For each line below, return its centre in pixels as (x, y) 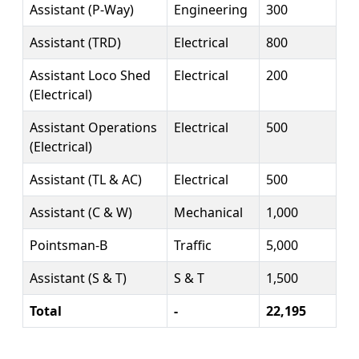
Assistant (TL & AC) (86, 179)
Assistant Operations (93, 127)
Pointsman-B (69, 245)
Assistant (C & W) (81, 212)
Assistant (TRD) (75, 42)
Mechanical (208, 212)
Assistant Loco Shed (90, 75)
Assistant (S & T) (78, 278)
